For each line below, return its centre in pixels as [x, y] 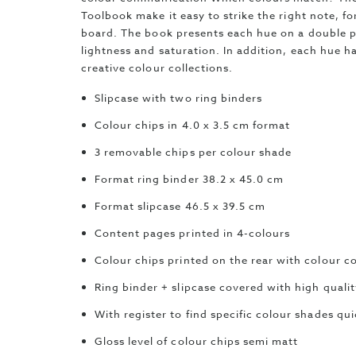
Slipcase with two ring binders [178, 98]
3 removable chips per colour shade [193, 152]
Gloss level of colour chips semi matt [196, 341]
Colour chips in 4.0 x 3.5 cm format [192, 125]
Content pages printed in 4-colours [192, 233]
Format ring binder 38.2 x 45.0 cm [189, 179]
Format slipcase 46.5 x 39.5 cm [180, 206]
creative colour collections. [157, 68]
